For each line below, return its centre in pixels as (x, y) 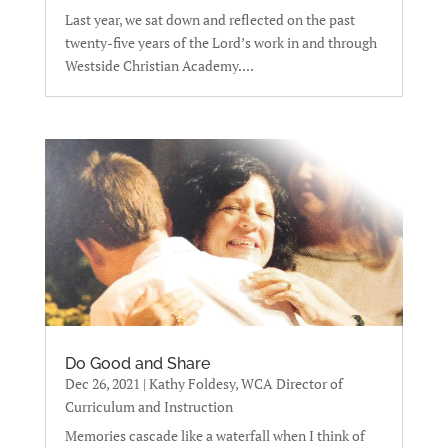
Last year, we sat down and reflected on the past (209, 20)
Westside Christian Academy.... (159, 66)
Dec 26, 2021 (102, 384)
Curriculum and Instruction (148, 407)
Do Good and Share (137, 364)
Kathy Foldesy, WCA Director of (245, 384)
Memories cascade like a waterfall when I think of (214, 436)
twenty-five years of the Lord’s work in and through (220, 43)
